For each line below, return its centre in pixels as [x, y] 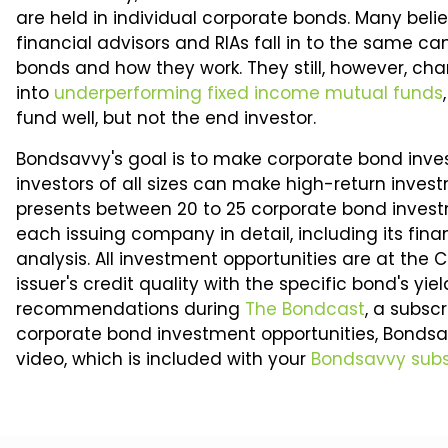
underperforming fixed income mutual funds [248, 93]
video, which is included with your [163, 359]
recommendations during [130, 309]
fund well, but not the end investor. [166, 118]
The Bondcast [305, 309]
